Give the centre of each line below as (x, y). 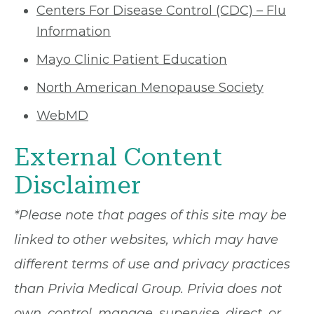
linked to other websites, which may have (146, 240)
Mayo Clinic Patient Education (132, 60)
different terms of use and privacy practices (152, 264)
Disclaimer (77, 185)
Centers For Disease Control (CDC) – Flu (161, 11)
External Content (118, 157)
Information (74, 32)
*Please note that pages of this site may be (150, 215)
